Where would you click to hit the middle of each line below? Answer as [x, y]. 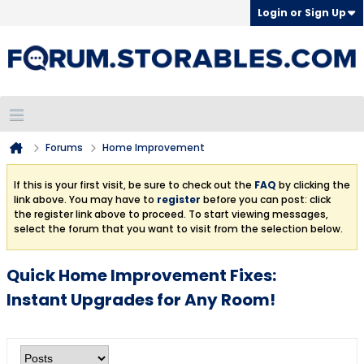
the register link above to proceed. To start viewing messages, [171, 214]
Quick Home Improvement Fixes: [141, 275]
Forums [64, 147]
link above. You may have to [85, 199]
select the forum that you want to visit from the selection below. [178, 229]
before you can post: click [266, 199]
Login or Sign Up [302, 13]
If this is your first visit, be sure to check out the [134, 185]
